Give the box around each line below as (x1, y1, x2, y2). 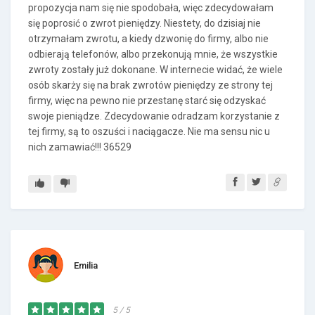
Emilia (74, 260, 98, 271)
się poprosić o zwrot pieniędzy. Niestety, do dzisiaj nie (28, 18, 261, 29)
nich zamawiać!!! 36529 (28, 141, 131, 153)
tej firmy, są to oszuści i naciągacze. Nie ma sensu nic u (28, 126, 270, 137)
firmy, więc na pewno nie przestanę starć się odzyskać (28, 95, 266, 106)
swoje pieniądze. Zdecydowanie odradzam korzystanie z (28, 110, 280, 122)
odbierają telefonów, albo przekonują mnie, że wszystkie (28, 49, 278, 60)
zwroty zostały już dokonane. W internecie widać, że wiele (28, 64, 283, 75)
